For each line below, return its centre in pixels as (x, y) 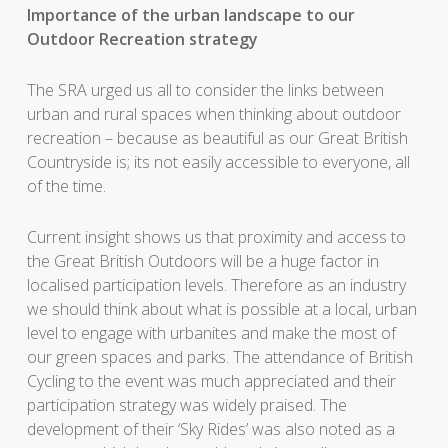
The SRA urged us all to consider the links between (205, 90)
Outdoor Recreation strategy (142, 39)
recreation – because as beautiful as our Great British (217, 138)
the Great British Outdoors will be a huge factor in (202, 261)
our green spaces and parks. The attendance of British (219, 357)
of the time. (66, 186)
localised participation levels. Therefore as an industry (216, 285)
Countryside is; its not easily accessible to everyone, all (218, 162)
